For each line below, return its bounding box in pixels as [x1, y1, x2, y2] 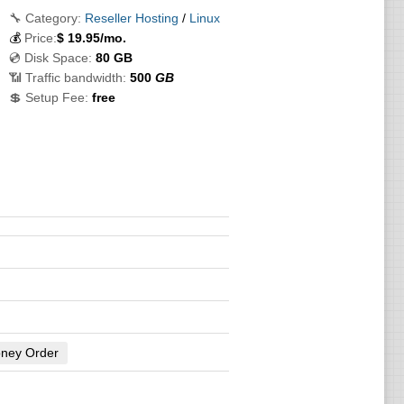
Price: [23, 31, 57, 45]
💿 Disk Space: [8, 50, 92, 65]
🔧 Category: [8, 11, 81, 25]
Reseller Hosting [84, 11, 179, 25]
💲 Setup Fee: [8, 90, 88, 105]
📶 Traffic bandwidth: [8, 70, 126, 85]
